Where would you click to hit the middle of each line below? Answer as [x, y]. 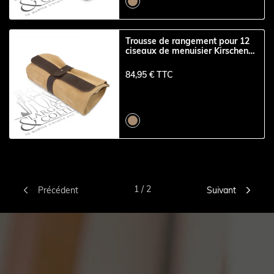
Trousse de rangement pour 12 [188, 41]
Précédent [58, 190]
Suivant [221, 190]
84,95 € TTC [150, 74]
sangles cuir [150, 61]
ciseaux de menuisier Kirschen [187, 51]
